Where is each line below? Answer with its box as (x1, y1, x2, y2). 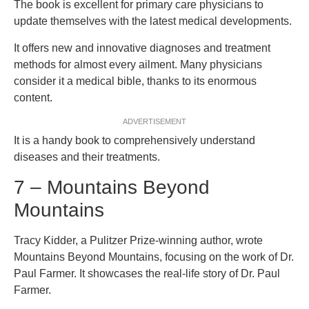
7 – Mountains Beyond (14, 176, 210, 198)
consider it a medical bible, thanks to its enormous (14, 74, 257, 87)
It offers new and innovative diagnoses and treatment (14, 41, 270, 54)
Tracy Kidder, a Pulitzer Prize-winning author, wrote (14, 234, 263, 246)
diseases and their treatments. (14, 151, 160, 163)
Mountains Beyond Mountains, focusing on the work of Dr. (14, 250, 294, 263)
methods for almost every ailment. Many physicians (14, 58, 262, 70)
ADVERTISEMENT (123, 117, 186, 126)
